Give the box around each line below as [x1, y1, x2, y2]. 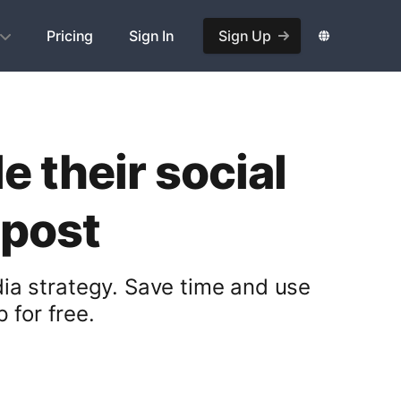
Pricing [47, 27, 94, 45]
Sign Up [218, 27, 271, 45]
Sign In [129, 27, 175, 45]
